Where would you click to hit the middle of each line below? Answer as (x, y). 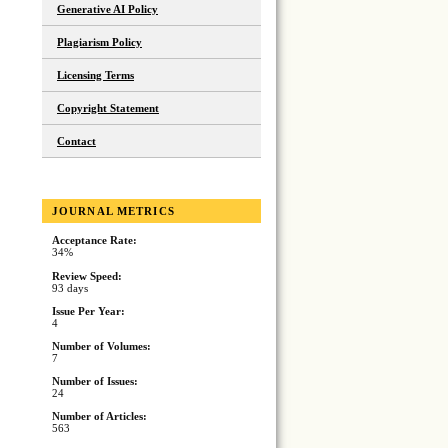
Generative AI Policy (107, 9)
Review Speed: (87, 275)
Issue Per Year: (88, 310)
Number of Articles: (99, 416)
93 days (70, 287)
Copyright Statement (108, 108)
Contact (76, 141)
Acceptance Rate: (94, 240)
